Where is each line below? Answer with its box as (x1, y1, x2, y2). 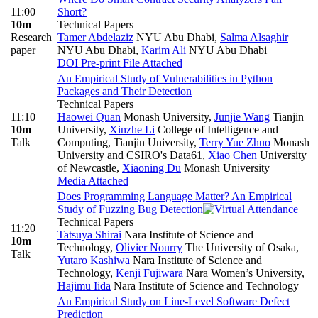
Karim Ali (141, 43, 186, 56)
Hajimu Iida (57, 279, 111, 292)
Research (11, 31, 52, 43)
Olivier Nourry (116, 241, 182, 253)
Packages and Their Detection (57, 84, 192, 97)
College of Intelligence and (155, 123, 278, 136)
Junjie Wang (214, 110, 270, 123)
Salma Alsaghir (220, 31, 288, 43)
